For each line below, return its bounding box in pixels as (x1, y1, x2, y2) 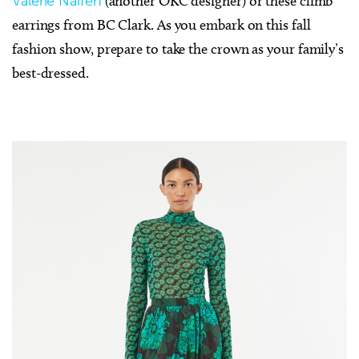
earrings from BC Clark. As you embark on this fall (12, 16, 311, 34)
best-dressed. (12, 64, 89, 83)
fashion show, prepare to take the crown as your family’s (12, 40, 344, 58)
